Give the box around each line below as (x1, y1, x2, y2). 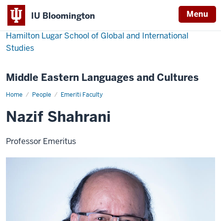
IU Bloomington (31, 10, 95, 21)
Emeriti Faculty (61, 91, 103, 99)
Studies (6, 43, 34, 53)
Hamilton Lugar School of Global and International (6, 31, 188, 41)
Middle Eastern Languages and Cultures (6, 71, 199, 84)
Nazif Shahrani (6, 108, 111, 126)
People (32, 91, 51, 99)
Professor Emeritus (6, 136, 76, 147)
